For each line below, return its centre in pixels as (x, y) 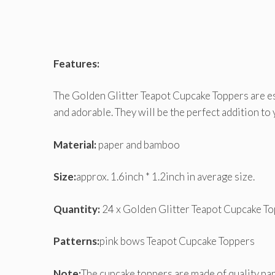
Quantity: (77, 209)
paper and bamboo (138, 144)
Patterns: (76, 241)
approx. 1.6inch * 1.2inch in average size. (165, 176)
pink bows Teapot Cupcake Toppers (177, 241)
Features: (76, 63)
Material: (75, 144)
